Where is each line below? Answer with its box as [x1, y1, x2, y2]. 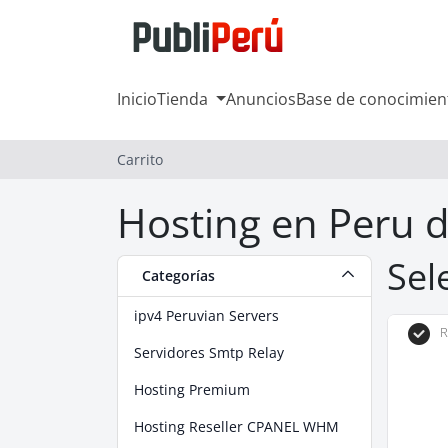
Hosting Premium [134, 380, 250, 399]
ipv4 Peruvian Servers [134, 306, 279, 325]
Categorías [134, 266, 215, 285]
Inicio [117, 88, 157, 110]
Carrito [117, 150, 163, 169]
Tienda [157, 88, 212, 110]
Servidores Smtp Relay [134, 343, 284, 362]
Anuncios [225, 88, 296, 110]
